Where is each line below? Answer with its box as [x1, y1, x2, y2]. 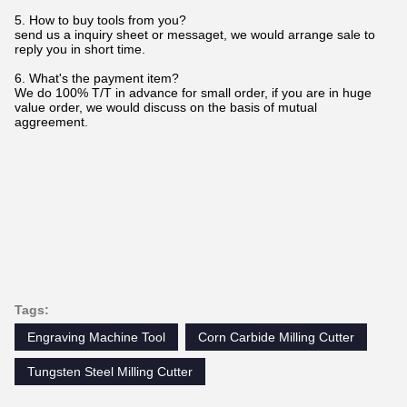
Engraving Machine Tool [27, 329, 165, 344]
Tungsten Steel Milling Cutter [27, 363, 193, 379]
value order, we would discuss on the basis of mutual [15, 99, 317, 114]
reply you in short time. [15, 41, 145, 56]
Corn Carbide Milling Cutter [198, 329, 354, 344]
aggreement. [15, 114, 88, 129]
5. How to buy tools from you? [15, 12, 186, 27]
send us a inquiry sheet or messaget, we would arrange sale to [15, 26, 375, 42]
